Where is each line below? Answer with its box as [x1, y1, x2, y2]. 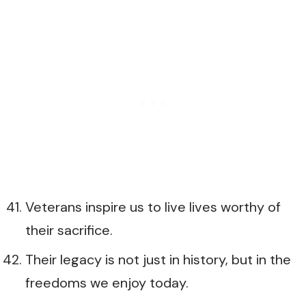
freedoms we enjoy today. [25, 273, 189, 292]
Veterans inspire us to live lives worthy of [25, 198, 281, 216]
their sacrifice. [25, 221, 113, 239]
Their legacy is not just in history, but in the [25, 250, 291, 268]
